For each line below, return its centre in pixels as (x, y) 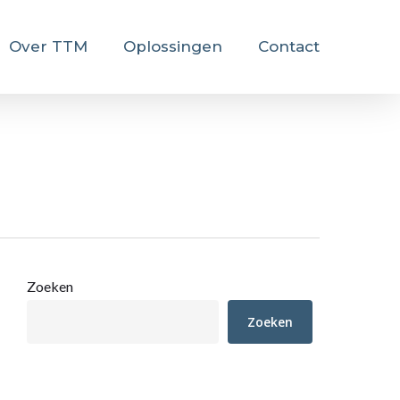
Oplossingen (173, 46)
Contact (289, 46)
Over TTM (48, 46)
